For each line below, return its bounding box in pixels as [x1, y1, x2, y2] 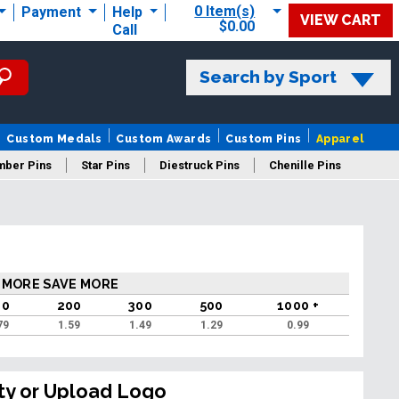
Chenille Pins [269, 158, 341, 172]
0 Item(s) [194, 3, 256, 20]
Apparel [315, 132, 364, 145]
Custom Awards [116, 132, 212, 145]
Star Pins [81, 158, 130, 172]
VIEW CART [300, 12, 381, 28]
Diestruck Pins [159, 158, 240, 172]
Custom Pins [225, 132, 302, 145]
